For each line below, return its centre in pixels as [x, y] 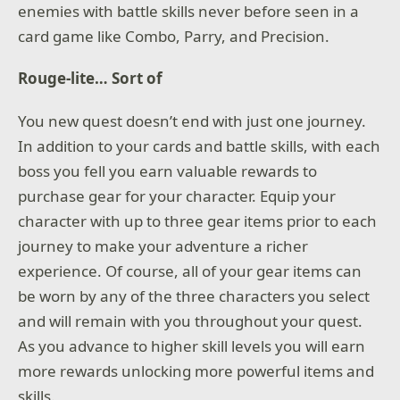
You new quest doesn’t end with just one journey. [192, 121]
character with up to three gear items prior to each [198, 221]
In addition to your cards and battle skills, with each [200, 146]
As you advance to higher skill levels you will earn [192, 346]
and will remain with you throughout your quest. [191, 321]
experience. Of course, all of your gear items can [190, 271]
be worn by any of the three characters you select [194, 296]
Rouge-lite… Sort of [91, 79]
